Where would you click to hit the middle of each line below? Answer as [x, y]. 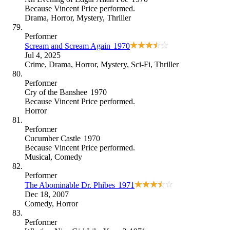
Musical [37, 157]
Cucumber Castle [53, 138]
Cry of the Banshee [56, 92]
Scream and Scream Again [68, 46]
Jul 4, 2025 [43, 55]
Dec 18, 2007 [47, 194]
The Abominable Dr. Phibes [70, 185]
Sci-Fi [141, 64]
